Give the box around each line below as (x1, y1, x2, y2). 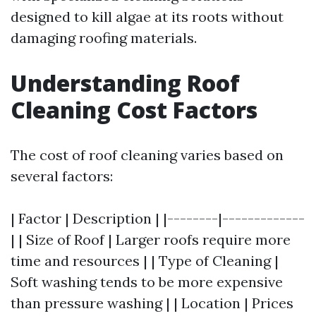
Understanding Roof (11, 68, 240, 98)
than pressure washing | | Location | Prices (11, 294, 293, 312)
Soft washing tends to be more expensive (11, 273, 283, 291)
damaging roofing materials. (11, 29, 197, 47)
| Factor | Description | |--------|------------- (11, 209, 305, 227)
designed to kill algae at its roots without (11, 8, 284, 25)
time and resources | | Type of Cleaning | (11, 252, 279, 269)
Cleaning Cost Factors (11, 95, 257, 125)
